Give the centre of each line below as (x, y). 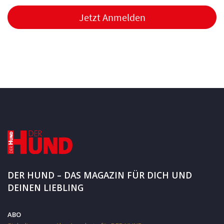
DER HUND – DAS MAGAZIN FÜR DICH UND (100, 175)
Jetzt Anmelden (112, 17)
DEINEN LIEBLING (45, 187)
